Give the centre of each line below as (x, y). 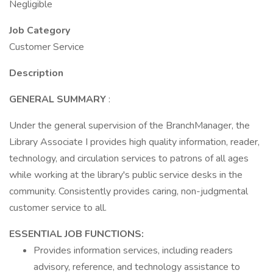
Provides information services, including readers (133, 250)
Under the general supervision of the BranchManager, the (129, 126)
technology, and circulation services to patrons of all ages (129, 158)
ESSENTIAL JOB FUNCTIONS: (76, 234)
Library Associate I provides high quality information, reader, (134, 142)
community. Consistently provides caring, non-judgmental (129, 191)
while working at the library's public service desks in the (126, 175)
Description (36, 73)
